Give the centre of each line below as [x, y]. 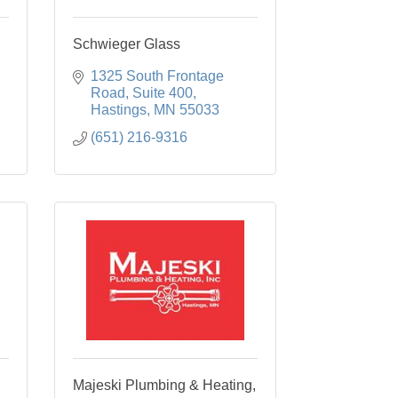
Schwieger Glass [127, 44]
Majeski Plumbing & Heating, [164, 385]
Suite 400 [163, 93]
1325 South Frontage [157, 76]
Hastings [119, 110]
